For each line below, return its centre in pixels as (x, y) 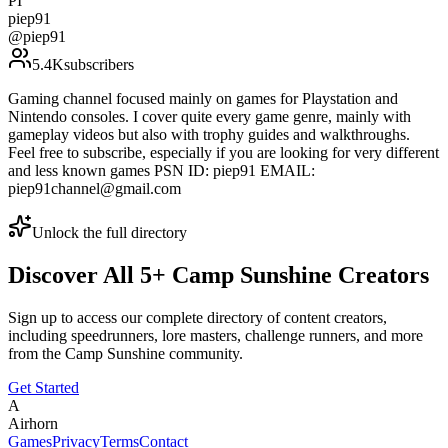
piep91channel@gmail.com (94, 189)
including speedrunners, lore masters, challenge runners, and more (215, 336)
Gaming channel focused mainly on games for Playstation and (203, 99)
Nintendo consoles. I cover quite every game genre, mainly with (209, 117)
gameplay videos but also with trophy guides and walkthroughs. (209, 135)
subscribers (99, 65)
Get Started (43, 388)
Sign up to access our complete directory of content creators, (197, 318)
